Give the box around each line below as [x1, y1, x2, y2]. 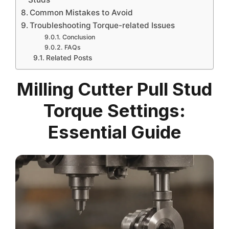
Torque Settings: [43, 99, 186, 121]
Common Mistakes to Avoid [30, 7, 133, 17]
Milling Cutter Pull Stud [17, 78, 212, 100]
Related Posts [45, 53, 92, 62]
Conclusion [62, 33, 95, 41]
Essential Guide [48, 121, 181, 143]
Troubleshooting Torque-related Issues [30, 20, 175, 30]
